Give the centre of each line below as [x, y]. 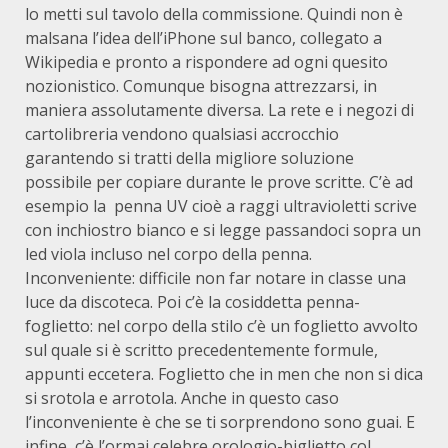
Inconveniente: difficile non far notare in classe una [215, 278]
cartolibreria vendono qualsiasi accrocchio [182, 134]
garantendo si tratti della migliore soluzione [189, 158]
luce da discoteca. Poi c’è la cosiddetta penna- [192, 302]
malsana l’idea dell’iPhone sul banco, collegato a [203, 38]
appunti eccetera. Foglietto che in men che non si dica [224, 374]
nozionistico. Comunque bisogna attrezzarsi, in [201, 86]
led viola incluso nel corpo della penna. [168, 254]
